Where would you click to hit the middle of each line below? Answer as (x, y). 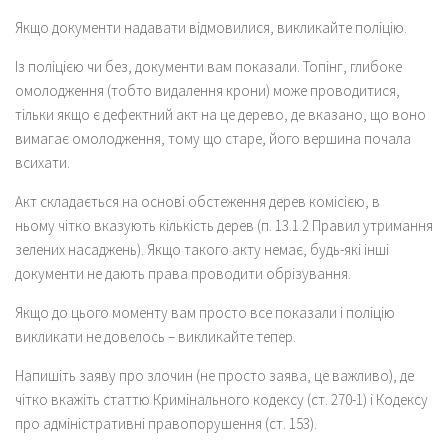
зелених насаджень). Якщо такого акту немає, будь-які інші (202, 249)
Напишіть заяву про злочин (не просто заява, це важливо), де (214, 375)
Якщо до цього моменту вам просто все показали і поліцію (205, 312)
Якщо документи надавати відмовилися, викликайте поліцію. (211, 27)
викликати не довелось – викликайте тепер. (155, 336)
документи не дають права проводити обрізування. (183, 273)
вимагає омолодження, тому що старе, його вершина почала (213, 138)
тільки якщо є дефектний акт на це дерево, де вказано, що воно (220, 114)
